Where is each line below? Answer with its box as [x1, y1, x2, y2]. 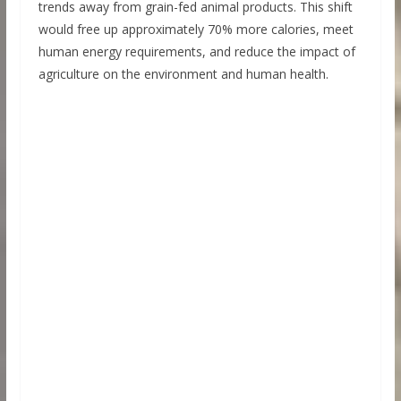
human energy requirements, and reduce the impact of [38, 42, 355, 60]
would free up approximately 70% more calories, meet [38, 20, 354, 38]
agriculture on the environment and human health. [38, 64, 328, 82]
